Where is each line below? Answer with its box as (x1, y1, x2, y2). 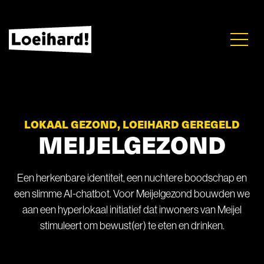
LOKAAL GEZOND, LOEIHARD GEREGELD (24, 116, 240, 132)
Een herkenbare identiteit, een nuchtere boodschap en (17, 172, 247, 184)
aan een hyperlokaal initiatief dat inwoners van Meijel (22, 204, 242, 216)
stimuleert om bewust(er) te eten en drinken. (39, 220, 225, 232)
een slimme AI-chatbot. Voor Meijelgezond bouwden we (14, 188, 250, 200)
